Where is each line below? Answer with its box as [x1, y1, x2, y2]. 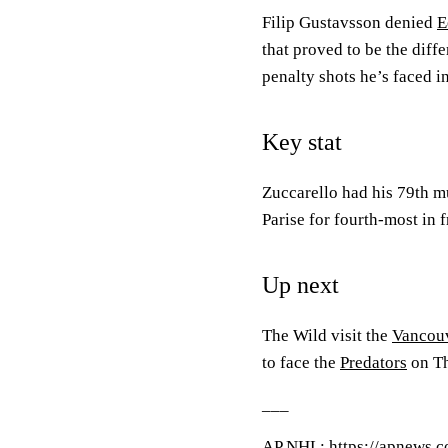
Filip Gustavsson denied [262, 13, 437, 32]
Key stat [262, 129, 342, 155]
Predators [340, 353, 407, 372]
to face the [262, 353, 340, 372]
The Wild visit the [262, 326, 392, 345]
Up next [262, 272, 339, 298]
